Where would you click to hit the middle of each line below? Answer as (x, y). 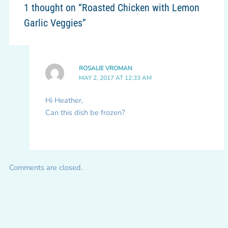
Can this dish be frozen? (85, 112)
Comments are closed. (46, 167)
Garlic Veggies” (55, 23)
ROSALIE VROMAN (106, 68)
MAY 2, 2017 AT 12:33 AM (116, 78)
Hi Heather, (64, 100)
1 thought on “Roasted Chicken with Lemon (112, 8)
